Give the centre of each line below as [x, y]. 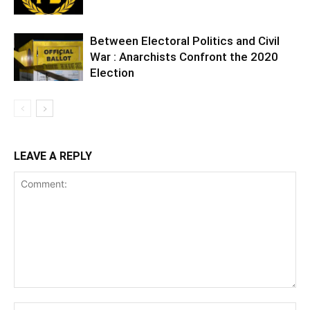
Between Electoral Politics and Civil [185, 40]
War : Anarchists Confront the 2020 [184, 56]
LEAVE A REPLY [53, 156]
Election [112, 72]
